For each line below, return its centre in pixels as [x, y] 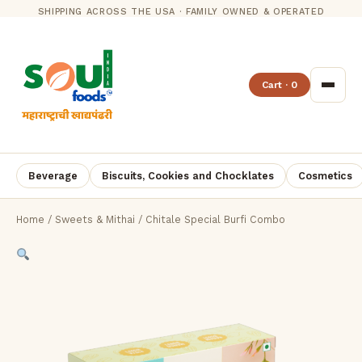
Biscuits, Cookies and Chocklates [188, 176]
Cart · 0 [280, 85]
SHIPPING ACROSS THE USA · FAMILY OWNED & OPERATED [181, 12]
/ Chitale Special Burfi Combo [210, 219]
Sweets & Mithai [95, 219]
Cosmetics [325, 176]
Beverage [53, 176]
